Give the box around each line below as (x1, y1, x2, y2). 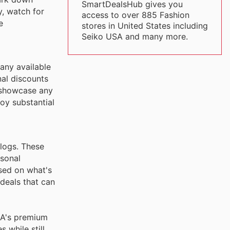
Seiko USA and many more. (81, 31, 188, 42)
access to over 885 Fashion (81, 10, 189, 20)
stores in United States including (81, 21, 208, 31)
